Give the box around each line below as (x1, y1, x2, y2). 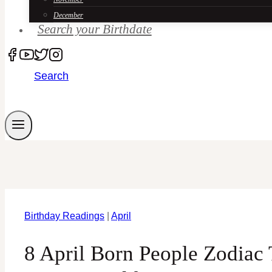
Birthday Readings (24, 211, 104, 222)
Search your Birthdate (37, 22, 152, 36)
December (53, 11, 83, 19)
